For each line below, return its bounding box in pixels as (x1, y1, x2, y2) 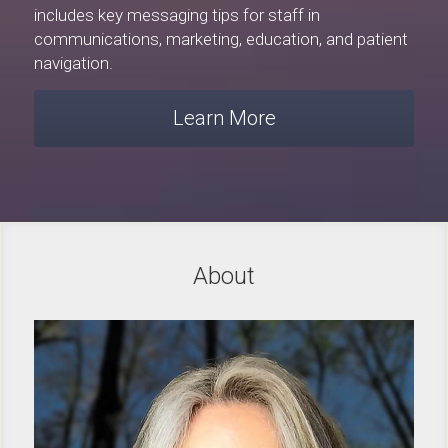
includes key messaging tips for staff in (34, 5, 320, 26)
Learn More (172, 106, 276, 131)
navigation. (34, 53, 113, 74)
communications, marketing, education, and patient (34, 29, 408, 50)
